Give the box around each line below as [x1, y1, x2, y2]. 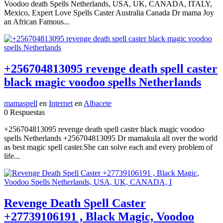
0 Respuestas [4, 108, 45, 116]
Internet [49, 99, 73, 108]
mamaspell [4, 99, 37, 108]
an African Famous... [4, 17, 70, 26]
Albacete [84, 99, 111, 108]
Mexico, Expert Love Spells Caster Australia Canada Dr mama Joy [4, 8, 214, 17]
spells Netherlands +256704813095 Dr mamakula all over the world [4, 133, 218, 142]
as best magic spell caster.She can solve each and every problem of [4, 142, 213, 151]
